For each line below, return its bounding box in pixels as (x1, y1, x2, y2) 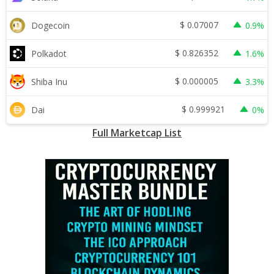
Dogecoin (31, 19, 70, 31)
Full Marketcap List (92, 125, 182, 139)
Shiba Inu (31, 75, 67, 87)
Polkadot (31, 47, 67, 59)
